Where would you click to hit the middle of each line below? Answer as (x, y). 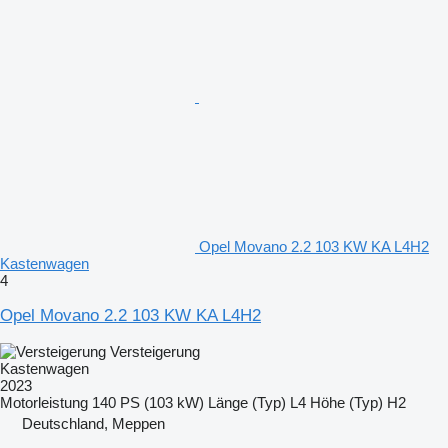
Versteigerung (155, 351)
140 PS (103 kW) (148, 402)
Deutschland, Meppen (93, 423)
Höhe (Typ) (346, 402)
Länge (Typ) (247, 402)
